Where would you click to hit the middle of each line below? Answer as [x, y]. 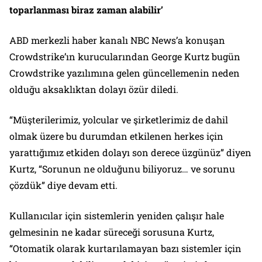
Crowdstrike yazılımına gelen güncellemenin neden [125, 73]
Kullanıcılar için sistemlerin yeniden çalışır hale [117, 215]
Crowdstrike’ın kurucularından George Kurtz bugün [125, 56]
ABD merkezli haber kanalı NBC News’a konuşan [117, 40]
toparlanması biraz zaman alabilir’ [86, 9]
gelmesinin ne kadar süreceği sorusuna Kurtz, [112, 232]
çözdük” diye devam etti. [63, 185]
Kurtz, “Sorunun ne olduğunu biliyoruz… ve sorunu [122, 168]
